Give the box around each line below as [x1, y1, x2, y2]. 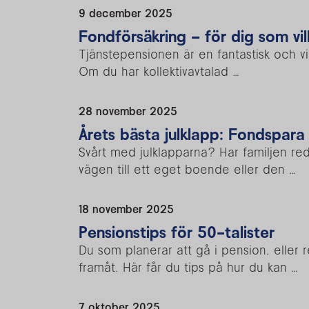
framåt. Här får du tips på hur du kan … [79, 259, 298, 275]
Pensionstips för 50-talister [79, 221, 275, 242]
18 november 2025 [79, 201, 174, 216]
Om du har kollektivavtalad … [79, 63, 239, 79]
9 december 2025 [79, 6, 172, 20]
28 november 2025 [79, 103, 177, 118]
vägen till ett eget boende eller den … [79, 161, 296, 177]
